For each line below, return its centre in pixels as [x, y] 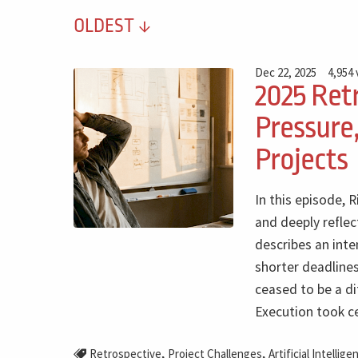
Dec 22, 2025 [286, 72]
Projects [301, 160]
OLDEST [106, 26]
